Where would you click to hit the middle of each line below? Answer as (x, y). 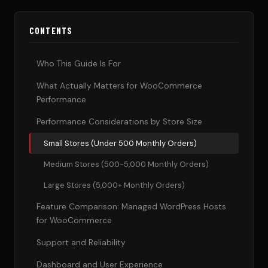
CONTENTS (51, 31)
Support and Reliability (81, 243)
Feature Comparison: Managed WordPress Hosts (131, 207)
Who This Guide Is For (79, 64)
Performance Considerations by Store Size (119, 122)
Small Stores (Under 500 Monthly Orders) (120, 144)
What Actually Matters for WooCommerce (119, 86)
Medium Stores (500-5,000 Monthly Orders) (126, 165)
